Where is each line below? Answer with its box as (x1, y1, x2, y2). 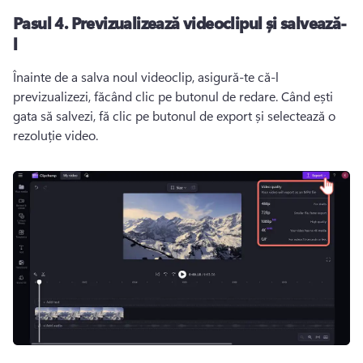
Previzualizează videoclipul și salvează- (70, 11, 347, 33)
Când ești (281, 87, 333, 105)
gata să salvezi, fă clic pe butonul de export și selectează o (13, 106, 335, 124)
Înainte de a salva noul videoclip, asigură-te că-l (13, 67, 279, 85)
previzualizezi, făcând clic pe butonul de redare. (13, 87, 281, 105)
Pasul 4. (13, 11, 71, 33)
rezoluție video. (13, 126, 98, 143)
